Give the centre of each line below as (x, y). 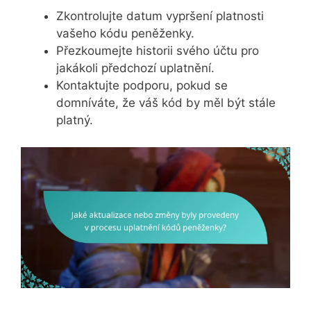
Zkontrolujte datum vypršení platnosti (160, 16)
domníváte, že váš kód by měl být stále (166, 103)
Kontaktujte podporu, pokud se (142, 86)
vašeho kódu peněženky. (125, 34)
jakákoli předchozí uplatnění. (135, 68)
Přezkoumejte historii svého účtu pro (158, 51)
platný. (75, 120)
